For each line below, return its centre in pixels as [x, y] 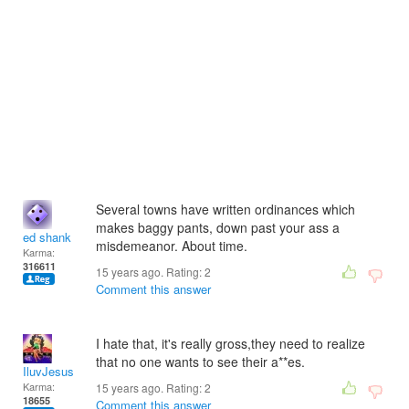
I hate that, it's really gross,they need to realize [231, 343]
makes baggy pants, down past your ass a [218, 227]
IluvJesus [48, 371]
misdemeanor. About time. [172, 246]
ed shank [47, 237]
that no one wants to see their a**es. [200, 362]
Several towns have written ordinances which [225, 209]
